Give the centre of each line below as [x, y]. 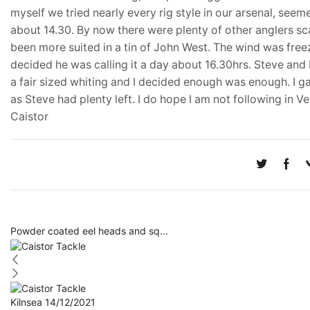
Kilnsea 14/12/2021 [53, 302]
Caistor [29, 117]
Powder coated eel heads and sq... [89, 231]
